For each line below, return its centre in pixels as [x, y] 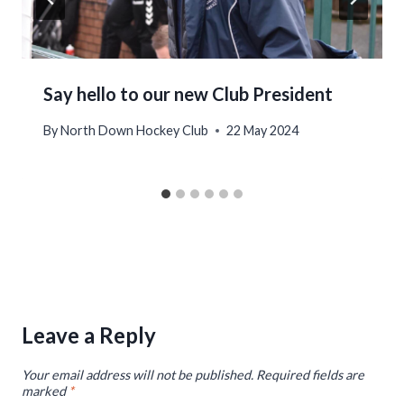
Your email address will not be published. [138, 375]
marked [45, 391]
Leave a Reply [89, 335]
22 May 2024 [263, 131]
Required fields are [310, 375]
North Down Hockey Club [135, 131]
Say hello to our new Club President [188, 93]
